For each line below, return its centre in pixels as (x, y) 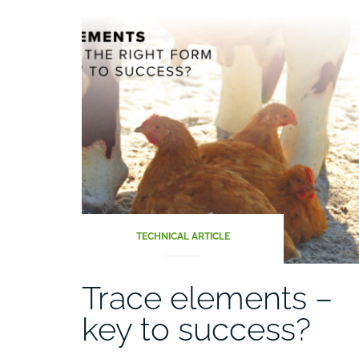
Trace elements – (207, 297)
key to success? (196, 329)
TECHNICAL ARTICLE (183, 236)
